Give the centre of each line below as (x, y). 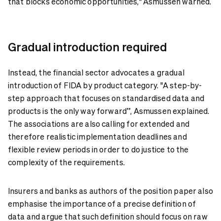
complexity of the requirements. (66, 162)
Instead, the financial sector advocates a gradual (96, 72)
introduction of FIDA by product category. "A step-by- (105, 85)
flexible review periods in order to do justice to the (98, 149)
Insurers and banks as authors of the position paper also (110, 190)
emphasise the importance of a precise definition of (102, 203)
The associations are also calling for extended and (99, 123)
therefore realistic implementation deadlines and (97, 136)
